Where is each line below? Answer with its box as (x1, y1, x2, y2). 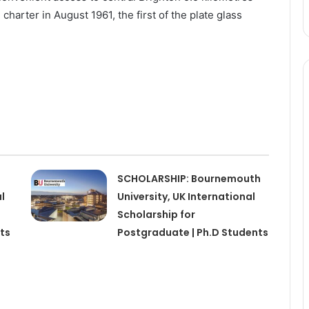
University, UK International (117, 189, 255, 203)
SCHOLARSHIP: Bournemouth (117, 171, 261, 186)
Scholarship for (117, 207, 195, 221)
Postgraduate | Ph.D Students (117, 225, 268, 239)
